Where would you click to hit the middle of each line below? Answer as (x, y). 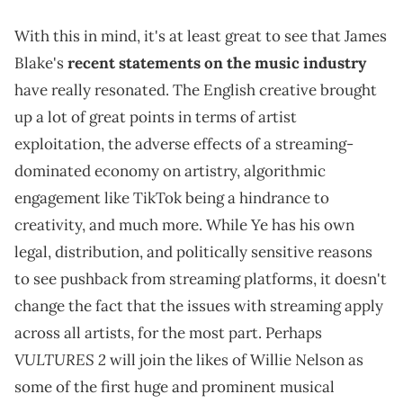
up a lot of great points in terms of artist (156, 117)
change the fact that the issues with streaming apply (199, 306)
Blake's (41, 63)
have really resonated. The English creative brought (196, 90)
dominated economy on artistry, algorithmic (170, 171)
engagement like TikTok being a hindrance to (172, 198)
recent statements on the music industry (217, 63)
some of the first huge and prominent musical (175, 387)
